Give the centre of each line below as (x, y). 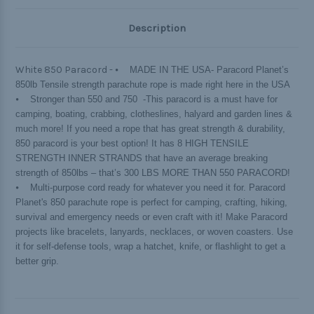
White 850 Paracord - (65, 70)
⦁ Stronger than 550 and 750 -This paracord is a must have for (146, 100)
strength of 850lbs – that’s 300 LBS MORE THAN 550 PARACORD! (153, 173)
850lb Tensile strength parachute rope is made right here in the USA (153, 85)
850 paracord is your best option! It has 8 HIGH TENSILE (132, 144)
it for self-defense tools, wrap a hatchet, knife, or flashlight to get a (150, 247)
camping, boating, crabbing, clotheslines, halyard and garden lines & (154, 114)
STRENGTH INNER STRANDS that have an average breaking (142, 158)
